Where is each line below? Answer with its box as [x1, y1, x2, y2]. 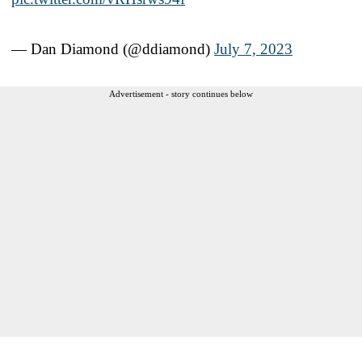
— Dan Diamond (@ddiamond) [11, 40, 214, 57]
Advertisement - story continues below [109, 88, 253, 99]
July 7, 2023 [214, 40, 293, 57]
